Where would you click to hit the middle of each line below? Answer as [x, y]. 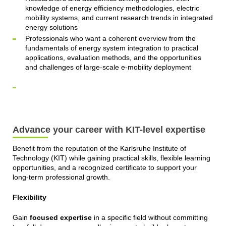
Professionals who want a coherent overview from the [110, 39]
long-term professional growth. [61, 177]
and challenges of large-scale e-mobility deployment [108, 67]
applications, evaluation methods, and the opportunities [113, 58]
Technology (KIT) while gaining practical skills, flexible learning [111, 158]
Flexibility [29, 197]
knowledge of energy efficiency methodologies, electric [112, 8]
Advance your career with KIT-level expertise [109, 130]
